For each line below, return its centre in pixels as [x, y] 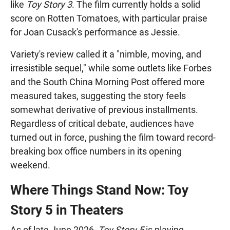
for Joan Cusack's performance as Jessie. [95, 32]
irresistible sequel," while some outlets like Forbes [111, 68]
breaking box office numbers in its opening [96, 151]
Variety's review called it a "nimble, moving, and [106, 54]
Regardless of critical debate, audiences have [102, 123]
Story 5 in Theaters [67, 210]
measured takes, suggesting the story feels [98, 95]
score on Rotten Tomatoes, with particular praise [109, 18]
